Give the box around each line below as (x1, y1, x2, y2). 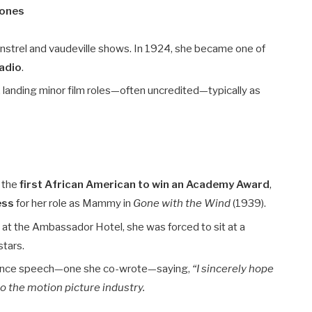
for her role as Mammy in (14, 197, 134, 210)
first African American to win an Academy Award (19, 178, 270, 192)
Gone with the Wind (133, 197, 231, 210)
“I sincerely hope (192, 263, 274, 276)
